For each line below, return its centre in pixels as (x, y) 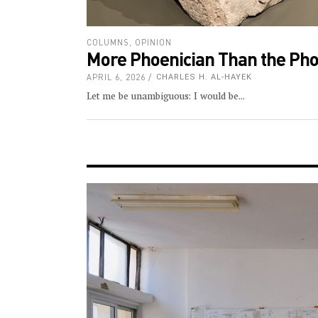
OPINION (153, 43)
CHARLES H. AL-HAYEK (204, 77)
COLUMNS (108, 43)
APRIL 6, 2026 (116, 77)
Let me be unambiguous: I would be (163, 97)
